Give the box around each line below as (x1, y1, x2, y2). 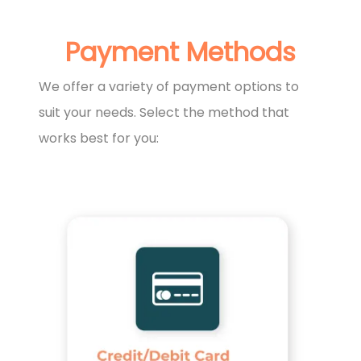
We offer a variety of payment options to (39, 77, 299, 97)
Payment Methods (65, 34, 296, 71)
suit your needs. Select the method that (39, 103, 289, 122)
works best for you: (39, 129, 159, 148)
